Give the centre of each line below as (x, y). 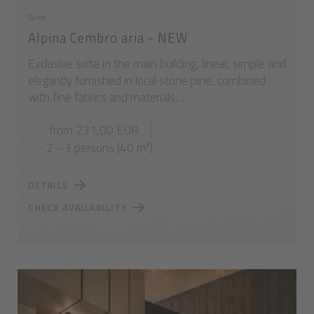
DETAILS (48, 185)
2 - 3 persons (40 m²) (99, 148)
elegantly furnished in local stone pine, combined (147, 81)
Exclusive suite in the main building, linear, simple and (157, 64)
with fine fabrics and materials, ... (108, 98)
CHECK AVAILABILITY (77, 208)
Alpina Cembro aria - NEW (108, 38)
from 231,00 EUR (94, 131)
